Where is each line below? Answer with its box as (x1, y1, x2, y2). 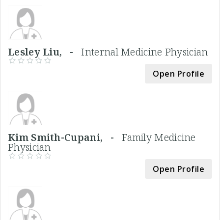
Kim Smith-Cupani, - (8, 131, 122, 144)
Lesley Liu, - (8, 45, 82, 59)
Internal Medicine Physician (81, 45, 208, 59)
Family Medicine (122, 131, 196, 144)
